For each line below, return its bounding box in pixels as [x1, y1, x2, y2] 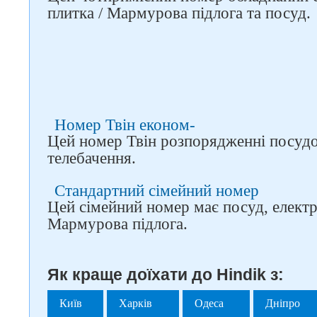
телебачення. [47, 149, 136, 167]
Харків [119, 296, 153, 309]
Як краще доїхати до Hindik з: [47, 265, 284, 284]
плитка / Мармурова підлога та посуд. [47, 4, 311, 22]
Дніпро [265, 296, 301, 309]
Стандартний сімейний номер [54, 182, 259, 200]
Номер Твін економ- [54, 116, 195, 134]
